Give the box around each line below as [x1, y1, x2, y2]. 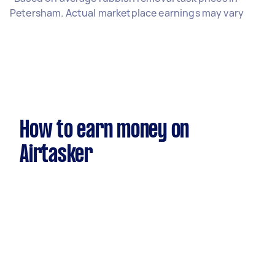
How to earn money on [20, 120, 189, 142]
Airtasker [20, 144, 93, 166]
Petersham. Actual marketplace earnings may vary [10, 6, 244, 20]
